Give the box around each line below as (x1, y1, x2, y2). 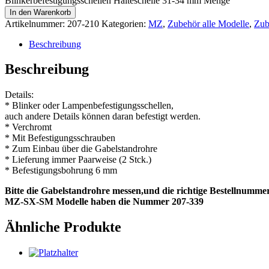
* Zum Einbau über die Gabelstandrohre (5, 144, 157, 154)
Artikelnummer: (5, 18, 67, 29)
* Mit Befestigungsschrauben (5, 133, 115, 144)
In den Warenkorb (10, 7, 71, 17)
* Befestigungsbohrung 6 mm (5, 165, 117, 176)
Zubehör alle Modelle (168, 18, 249, 29)
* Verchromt (5, 122, 52, 133)
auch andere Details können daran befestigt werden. (5, 111, 201, 122)
